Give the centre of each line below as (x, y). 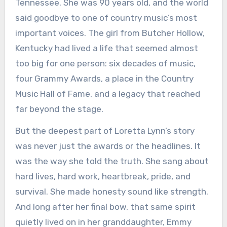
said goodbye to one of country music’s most (106, 18)
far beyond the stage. (59, 109)
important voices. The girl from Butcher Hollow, (110, 33)
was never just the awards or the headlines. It (108, 146)
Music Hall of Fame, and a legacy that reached (107, 94)
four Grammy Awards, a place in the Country (104, 79)
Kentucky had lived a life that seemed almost (106, 48)
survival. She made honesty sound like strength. (111, 192)
